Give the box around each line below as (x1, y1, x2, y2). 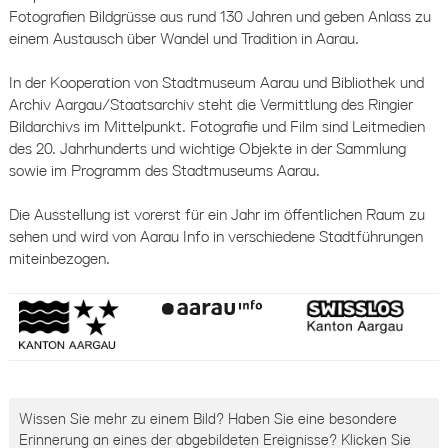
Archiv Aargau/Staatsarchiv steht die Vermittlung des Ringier (8, 96, 413, 115)
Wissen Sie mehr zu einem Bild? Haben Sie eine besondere (18, 410, 397, 428)
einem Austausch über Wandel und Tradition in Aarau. (8, 29, 359, 48)
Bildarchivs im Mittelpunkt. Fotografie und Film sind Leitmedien (8, 118, 425, 137)
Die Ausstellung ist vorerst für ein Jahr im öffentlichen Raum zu (8, 206, 425, 225)
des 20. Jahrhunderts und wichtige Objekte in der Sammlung (8, 140, 406, 159)
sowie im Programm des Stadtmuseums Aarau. (8, 162, 320, 181)
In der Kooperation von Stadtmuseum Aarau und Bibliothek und (8, 74, 424, 93)
